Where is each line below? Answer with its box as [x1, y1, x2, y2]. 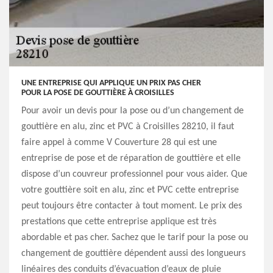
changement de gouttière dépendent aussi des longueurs [21, 249, 246, 258]
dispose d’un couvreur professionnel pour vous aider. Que [21, 169, 247, 179]
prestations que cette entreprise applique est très [21, 217, 216, 227]
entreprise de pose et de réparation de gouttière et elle [21, 154, 241, 163]
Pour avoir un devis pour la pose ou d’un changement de [21, 106, 244, 116]
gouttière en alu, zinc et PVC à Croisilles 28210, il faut [21, 122, 234, 132]
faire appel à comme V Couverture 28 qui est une [21, 138, 217, 147]
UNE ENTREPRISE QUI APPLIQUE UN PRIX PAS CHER [21, 79, 201, 88]
